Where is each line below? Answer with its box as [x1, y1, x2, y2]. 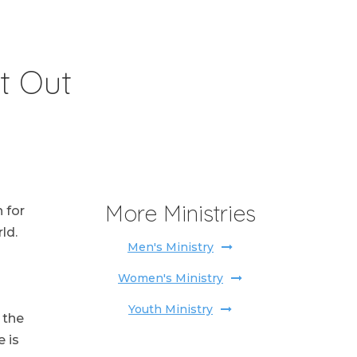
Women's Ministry [118, 271, 223, 285]
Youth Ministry [128, 302, 213, 316]
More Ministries [104, 199, 256, 227]
